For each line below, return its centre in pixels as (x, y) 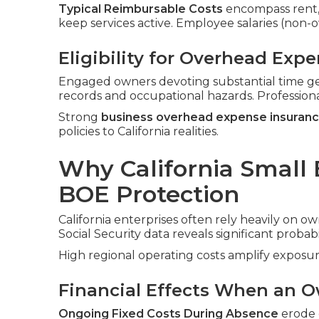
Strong (80, 117)
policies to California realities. (138, 131)
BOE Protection (149, 194)
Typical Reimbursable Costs (141, 9)
